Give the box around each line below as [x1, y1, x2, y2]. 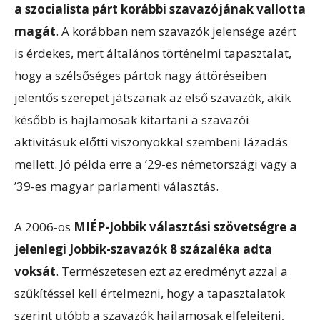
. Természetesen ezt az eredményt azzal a [56, 263, 288, 279]
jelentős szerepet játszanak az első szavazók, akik [14, 89, 291, 106]
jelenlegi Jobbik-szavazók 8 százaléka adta [14, 241, 272, 257]
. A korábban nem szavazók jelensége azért [56, 23, 296, 39]
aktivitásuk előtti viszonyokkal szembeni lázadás [14, 134, 288, 150]
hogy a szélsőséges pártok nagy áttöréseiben [14, 67, 266, 84]
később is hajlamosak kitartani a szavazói [14, 111, 249, 128]
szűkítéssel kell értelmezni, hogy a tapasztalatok [14, 285, 285, 301]
